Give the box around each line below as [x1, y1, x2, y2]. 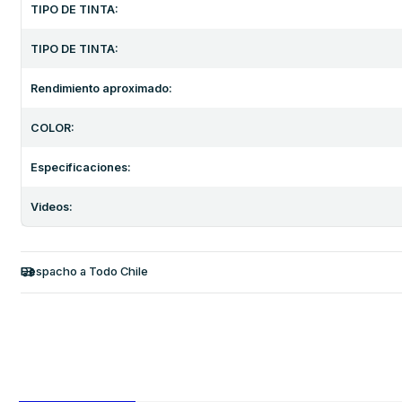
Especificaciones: [31, 160, 131, 174]
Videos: [31, 199, 73, 214]
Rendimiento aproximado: [31, 81, 172, 95]
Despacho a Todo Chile [20, 264, 148, 279]
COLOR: [31, 120, 74, 135]
